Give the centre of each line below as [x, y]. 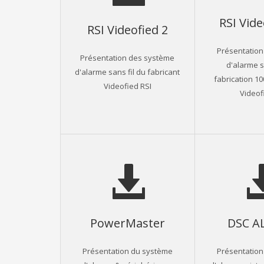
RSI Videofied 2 [127, 29]
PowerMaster [127, 222]
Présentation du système [127, 250]
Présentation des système [128, 57]
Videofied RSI [127, 85]
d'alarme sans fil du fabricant [128, 71]
